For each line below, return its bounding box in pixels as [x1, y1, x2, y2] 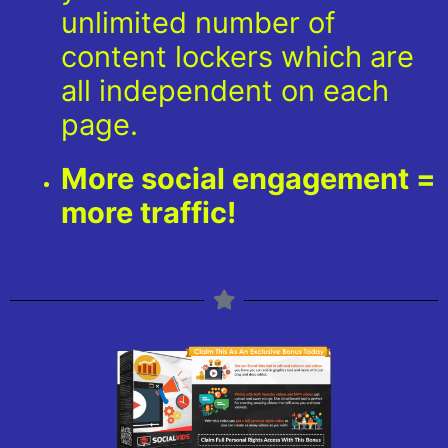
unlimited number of [61, 4, 335, 40]
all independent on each [61, 72, 389, 108]
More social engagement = [61, 160, 436, 196]
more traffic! [61, 194, 236, 230]
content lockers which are [61, 38, 414, 74]
